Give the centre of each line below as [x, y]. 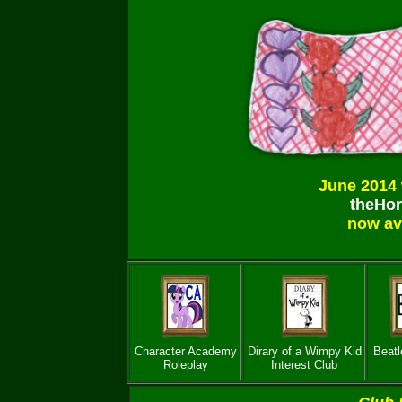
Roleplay [185, 365]
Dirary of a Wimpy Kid [304, 351]
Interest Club [304, 365]
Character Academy [185, 351]
